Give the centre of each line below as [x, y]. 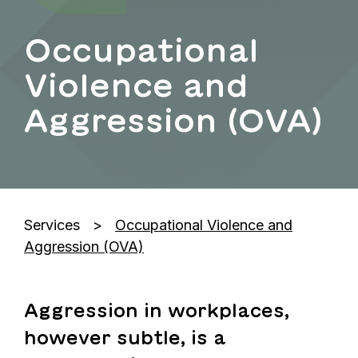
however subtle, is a [125, 337]
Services [52, 225]
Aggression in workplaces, [157, 310]
